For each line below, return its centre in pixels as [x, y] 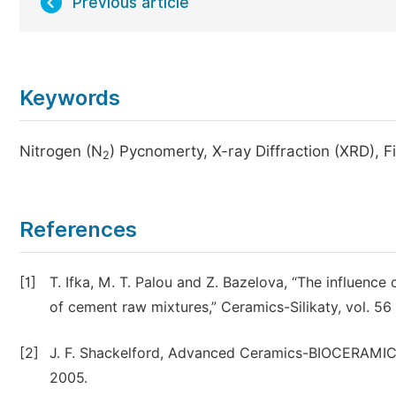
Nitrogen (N [61, 151]
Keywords [70, 98]
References [78, 229]
